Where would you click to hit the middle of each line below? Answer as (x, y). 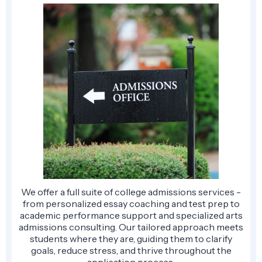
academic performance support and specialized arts (131, 215)
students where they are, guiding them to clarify (131, 238)
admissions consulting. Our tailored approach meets (131, 227)
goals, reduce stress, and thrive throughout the (131, 250)
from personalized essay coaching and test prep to (131, 203)
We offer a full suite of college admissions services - (131, 192)
